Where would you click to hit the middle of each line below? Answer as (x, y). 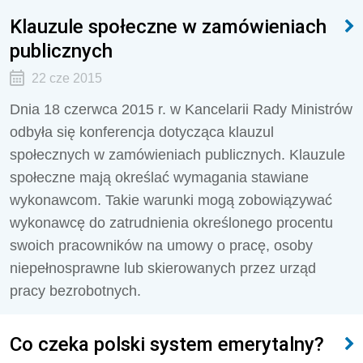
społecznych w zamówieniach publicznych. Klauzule (177, 155)
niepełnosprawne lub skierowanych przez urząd (163, 268)
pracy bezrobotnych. (75, 291)
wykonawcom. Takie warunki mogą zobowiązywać (171, 200)
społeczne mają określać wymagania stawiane (159, 177)
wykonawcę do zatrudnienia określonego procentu (171, 223)
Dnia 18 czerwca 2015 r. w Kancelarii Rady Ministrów (181, 109)
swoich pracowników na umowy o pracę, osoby (161, 246)
